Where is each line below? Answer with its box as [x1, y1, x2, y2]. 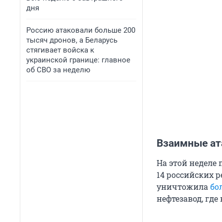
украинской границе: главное [26, 55, 130, 64]
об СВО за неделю [26, 65, 90, 74]
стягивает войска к [26, 46, 94, 55]
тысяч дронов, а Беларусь [26, 36, 117, 45]
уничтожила [157, 181, 210, 192]
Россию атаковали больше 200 [26, 26, 135, 35]
